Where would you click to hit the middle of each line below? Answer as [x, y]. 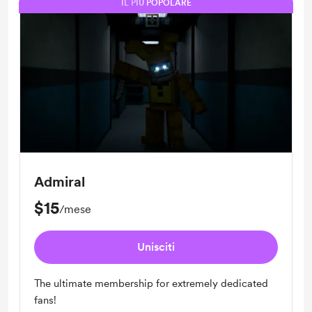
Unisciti [156, 247]
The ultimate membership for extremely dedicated [151, 283]
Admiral [60, 182]
